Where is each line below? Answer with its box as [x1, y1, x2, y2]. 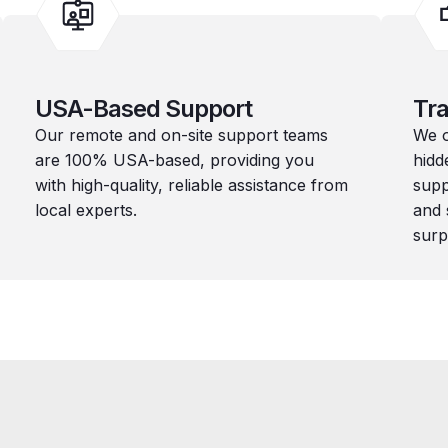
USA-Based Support [34, 94, 252, 123]
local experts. [34, 200, 137, 220]
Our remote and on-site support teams [34, 125, 328, 145]
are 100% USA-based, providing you [34, 150, 314, 170]
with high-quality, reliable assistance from [34, 175, 348, 195]
